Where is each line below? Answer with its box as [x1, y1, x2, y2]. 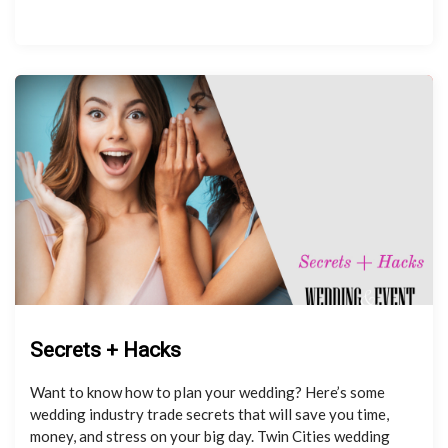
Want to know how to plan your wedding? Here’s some [30, 382, 385, 401]
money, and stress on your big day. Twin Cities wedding [30, 426, 390, 445]
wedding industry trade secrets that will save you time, [30, 404, 389, 423]
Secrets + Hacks [30, 337, 181, 362]
